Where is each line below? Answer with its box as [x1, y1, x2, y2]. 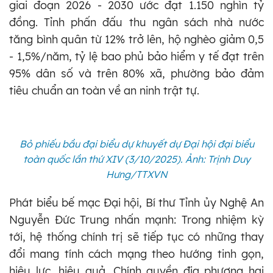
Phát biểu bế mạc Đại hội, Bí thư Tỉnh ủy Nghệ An [9, 196, 264, 210]
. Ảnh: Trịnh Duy [180, 153, 250, 166]
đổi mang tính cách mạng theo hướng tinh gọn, [9, 247, 264, 261]
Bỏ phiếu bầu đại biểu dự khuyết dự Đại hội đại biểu [19, 138, 254, 151]
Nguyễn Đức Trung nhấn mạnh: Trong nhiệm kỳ [9, 213, 264, 227]
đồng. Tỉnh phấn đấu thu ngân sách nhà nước [9, 15, 264, 29]
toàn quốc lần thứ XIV [23, 153, 125, 166]
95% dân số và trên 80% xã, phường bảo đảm [9, 66, 264, 80]
